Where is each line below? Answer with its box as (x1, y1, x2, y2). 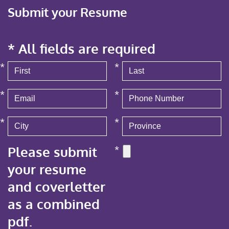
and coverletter (8, 178, 105, 195)
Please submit (8, 143, 97, 160)
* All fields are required (8, 40, 155, 57)
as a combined (8, 195, 100, 212)
